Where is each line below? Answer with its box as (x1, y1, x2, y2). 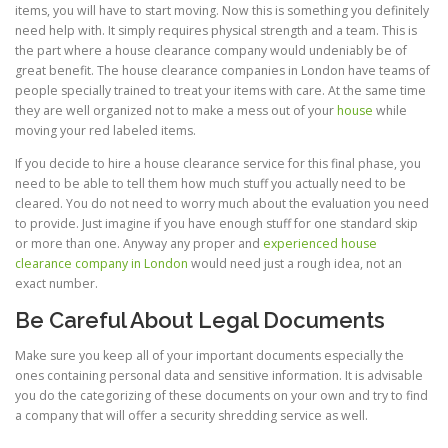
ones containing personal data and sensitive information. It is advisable (15, 367, 423, 385)
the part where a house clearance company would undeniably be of (15, 42, 407, 59)
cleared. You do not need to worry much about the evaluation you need (15, 195, 429, 213)
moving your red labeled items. (15, 122, 196, 139)
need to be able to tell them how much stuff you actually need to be (15, 175, 406, 193)
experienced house (263, 235, 377, 253)
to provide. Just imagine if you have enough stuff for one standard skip (15, 215, 418, 233)
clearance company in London (15, 255, 188, 273)
